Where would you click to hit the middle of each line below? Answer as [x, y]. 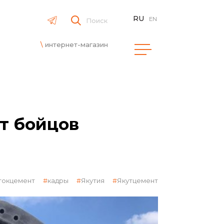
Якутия [93, 180]
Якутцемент [137, 180]
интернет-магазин [76, 44]
